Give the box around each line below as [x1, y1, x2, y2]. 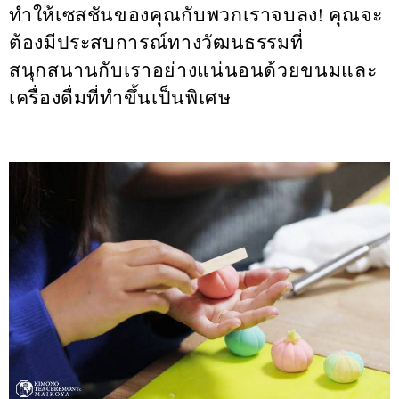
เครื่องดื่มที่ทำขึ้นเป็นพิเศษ [9, 85, 232, 110]
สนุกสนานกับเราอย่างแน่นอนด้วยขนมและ [9, 58, 378, 83]
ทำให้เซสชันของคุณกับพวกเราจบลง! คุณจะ [9, 3, 383, 28]
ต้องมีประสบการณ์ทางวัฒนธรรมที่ [9, 30, 304, 55]
